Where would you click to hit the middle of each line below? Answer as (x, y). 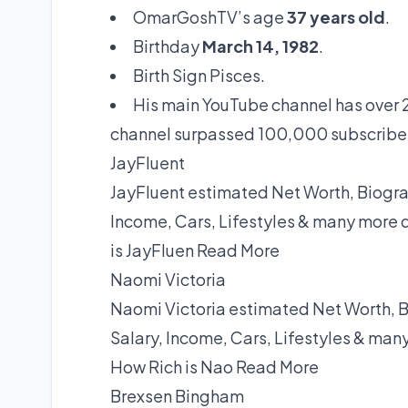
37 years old (336, 17)
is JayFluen (153, 250)
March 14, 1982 (260, 46)
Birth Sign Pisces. (199, 76)
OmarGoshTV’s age (210, 17)
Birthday (168, 46)
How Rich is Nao (173, 367)
